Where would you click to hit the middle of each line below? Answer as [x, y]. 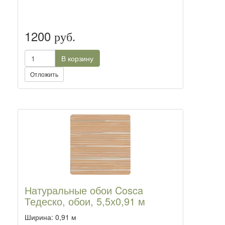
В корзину [77, 58]
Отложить [44, 74]
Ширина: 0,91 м [50, 217]
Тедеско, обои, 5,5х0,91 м [85, 201]
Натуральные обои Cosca [84, 190]
